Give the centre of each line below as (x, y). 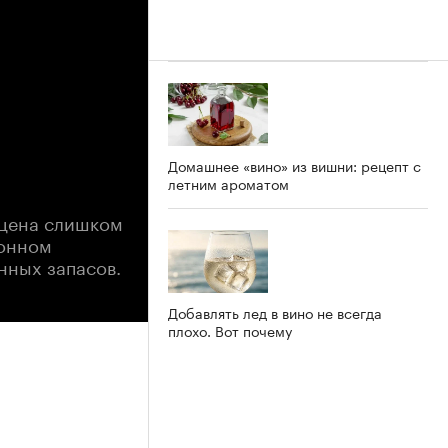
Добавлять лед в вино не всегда (275, 311)
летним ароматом (228, 182)
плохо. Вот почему (230, 329)
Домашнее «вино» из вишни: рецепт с (294, 164)
